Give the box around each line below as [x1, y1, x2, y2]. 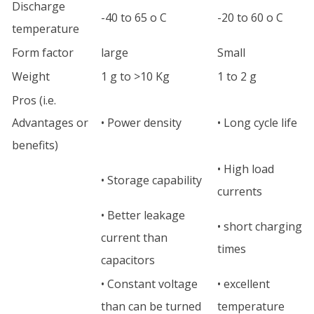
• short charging [217, 219, 302, 234]
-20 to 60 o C [217, 10, 283, 25]
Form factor [12, 45, 74, 60]
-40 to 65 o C [101, 10, 167, 25]
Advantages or [12, 115, 88, 130]
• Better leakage [101, 207, 185, 223]
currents [217, 184, 262, 199]
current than [101, 230, 168, 245]
